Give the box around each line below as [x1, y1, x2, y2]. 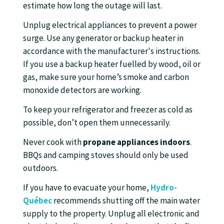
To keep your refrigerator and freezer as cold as [23, 104, 192, 115]
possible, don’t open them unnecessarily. [23, 117, 170, 128]
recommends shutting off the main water [52, 195, 200, 206]
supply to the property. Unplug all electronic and [23, 208, 199, 219]
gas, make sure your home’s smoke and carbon [23, 71, 189, 82]
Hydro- [150, 182, 177, 193]
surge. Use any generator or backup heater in [23, 32, 183, 43]
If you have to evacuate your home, [23, 182, 150, 193]
